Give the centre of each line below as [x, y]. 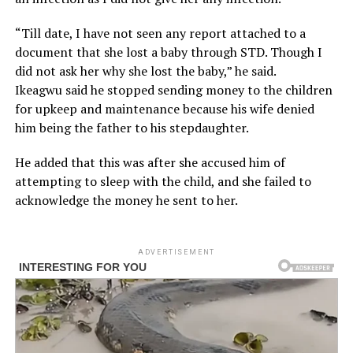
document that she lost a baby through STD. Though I [168, 52]
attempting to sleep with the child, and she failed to [163, 181]
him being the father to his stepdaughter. [132, 127]
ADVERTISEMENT [176, 252]
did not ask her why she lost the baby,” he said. [145, 71]
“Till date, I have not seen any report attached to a [160, 33]
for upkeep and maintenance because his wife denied [164, 108]
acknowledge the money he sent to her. [126, 200]
